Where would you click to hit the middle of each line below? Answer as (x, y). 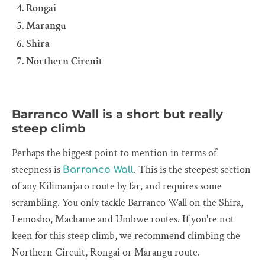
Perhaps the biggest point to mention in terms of (114, 153)
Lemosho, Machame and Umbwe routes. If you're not (123, 219)
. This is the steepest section (192, 170)
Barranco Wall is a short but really (117, 114)
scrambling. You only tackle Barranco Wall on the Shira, (127, 203)
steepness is (37, 170)
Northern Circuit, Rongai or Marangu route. (106, 253)
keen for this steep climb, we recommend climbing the (126, 236)
